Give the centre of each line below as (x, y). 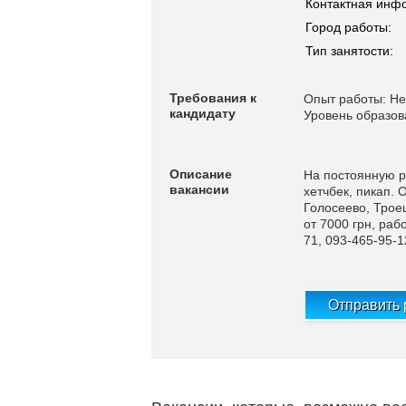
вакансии (199, 189)
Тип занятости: (349, 51)
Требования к (213, 98)
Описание (201, 174)
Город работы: (348, 27)
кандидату (203, 113)
